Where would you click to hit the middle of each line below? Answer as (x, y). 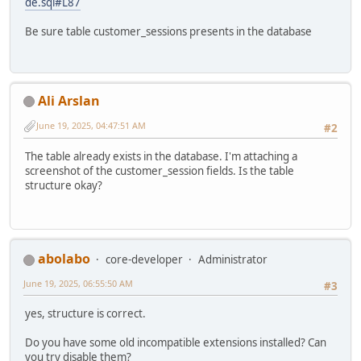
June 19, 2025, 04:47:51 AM (91, 126)
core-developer (144, 259)
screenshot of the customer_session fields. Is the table (160, 171)
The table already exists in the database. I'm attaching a (161, 157)
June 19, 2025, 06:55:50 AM (78, 283)
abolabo (64, 258)
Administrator (233, 259)
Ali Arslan (69, 100)
